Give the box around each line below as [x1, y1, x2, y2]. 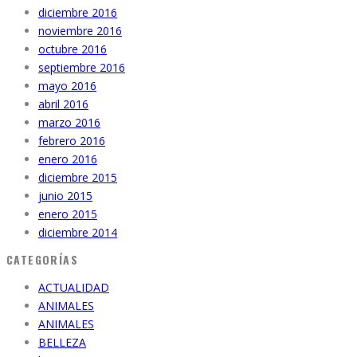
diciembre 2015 [38, 170, 117, 186]
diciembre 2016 [38, 5, 117, 21]
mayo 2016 [38, 78, 96, 94]
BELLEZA [38, 335, 86, 351]
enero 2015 [38, 206, 97, 222]
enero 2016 [38, 151, 97, 167]
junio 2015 [38, 188, 92, 204]
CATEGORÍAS [6, 251, 78, 269]
